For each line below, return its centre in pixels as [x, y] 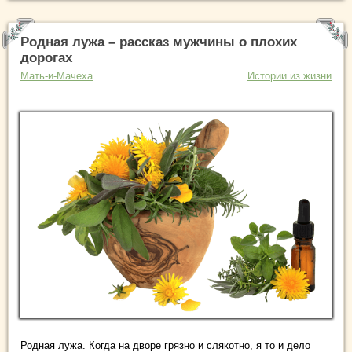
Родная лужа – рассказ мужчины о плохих [159, 42]
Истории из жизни [290, 76]
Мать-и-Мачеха [57, 76]
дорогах [46, 58]
